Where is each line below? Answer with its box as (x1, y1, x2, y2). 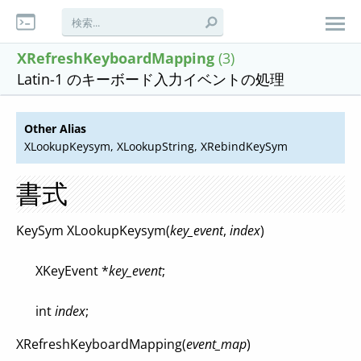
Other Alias (24, 121, 86, 136)
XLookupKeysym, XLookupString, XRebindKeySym (24, 139, 288, 154)
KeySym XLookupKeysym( (16, 222, 170, 239)
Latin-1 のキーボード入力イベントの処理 (17, 69, 284, 89)
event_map (186, 335, 247, 353)
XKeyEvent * (16, 262, 109, 280)
